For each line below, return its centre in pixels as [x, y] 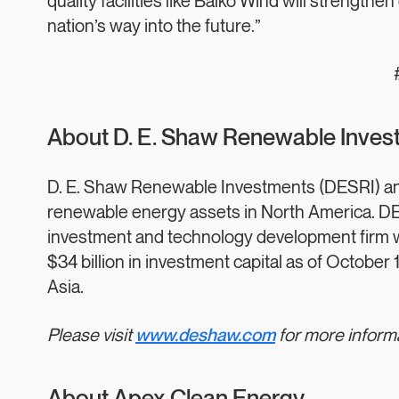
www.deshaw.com [205, 336]
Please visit [90, 336]
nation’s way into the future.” [154, 27]
